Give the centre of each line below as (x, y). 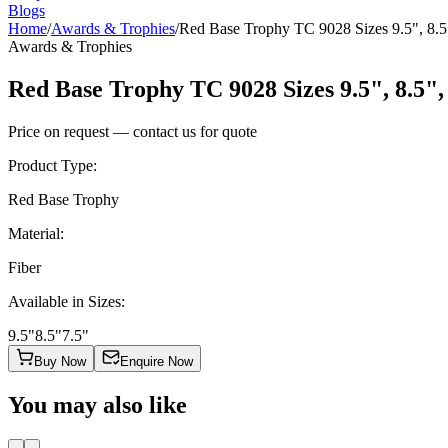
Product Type (50, 165)
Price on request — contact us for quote (132, 131)
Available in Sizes (64, 301)
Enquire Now (156, 361)
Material (34, 233)
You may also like (97, 404)
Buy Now (60, 361)
